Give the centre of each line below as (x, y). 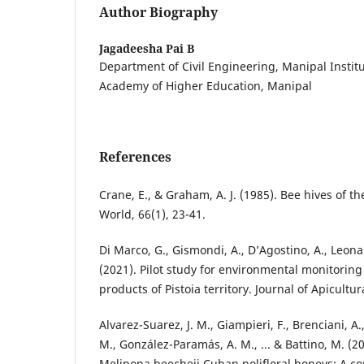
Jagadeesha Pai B (147, 48)
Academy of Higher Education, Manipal (206, 85)
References (135, 156)
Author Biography (158, 12)
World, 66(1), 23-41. (152, 214)
